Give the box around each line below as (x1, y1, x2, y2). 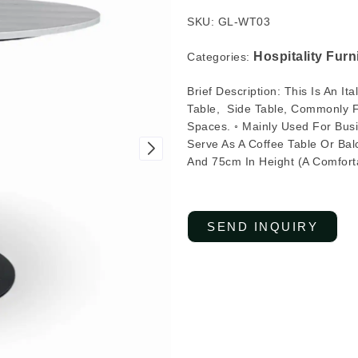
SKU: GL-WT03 (187, 14, 270, 28)
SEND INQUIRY (207, 219, 318, 233)
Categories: (187, 50, 253, 63)
